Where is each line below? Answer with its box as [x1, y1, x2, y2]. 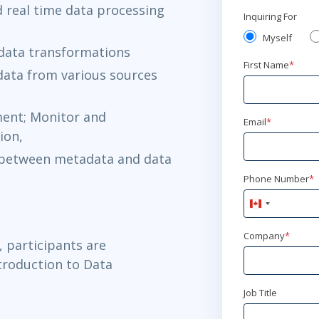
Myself [262, 31, 292, 45]
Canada [255, 199, 290, 213]
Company [243, 229, 285, 243]
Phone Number [243, 172, 309, 186]
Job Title [243, 286, 277, 300]
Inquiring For [243, 10, 297, 23]
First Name [243, 58, 289, 72]
